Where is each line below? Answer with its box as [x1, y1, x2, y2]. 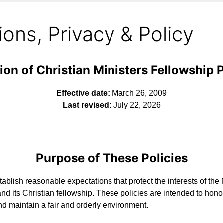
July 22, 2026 [111, 101, 161, 110]
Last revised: [62, 101, 111, 110]
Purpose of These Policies [35, 151, 188, 166]
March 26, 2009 [110, 89, 167, 98]
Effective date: [56, 89, 110, 98]
